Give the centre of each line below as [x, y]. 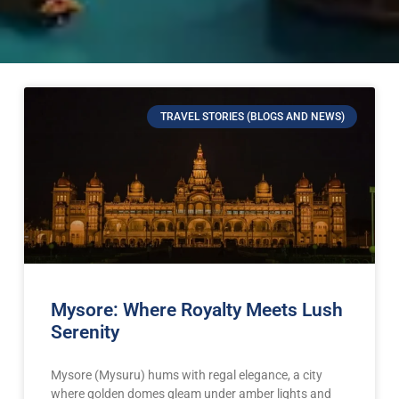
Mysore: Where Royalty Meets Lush [196, 309]
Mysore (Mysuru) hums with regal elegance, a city [186, 375]
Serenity [85, 332]
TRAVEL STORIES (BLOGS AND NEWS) [252, 117]
